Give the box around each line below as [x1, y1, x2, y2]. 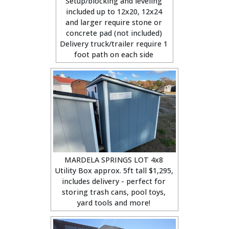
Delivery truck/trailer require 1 [60, 39, 168, 49]
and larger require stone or [65, 17, 162, 27]
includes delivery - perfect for [62, 176, 166, 186]
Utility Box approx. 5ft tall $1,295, [54, 166, 173, 175]
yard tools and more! [77, 198, 150, 208]
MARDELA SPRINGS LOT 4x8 [64, 155, 163, 165]
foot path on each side [74, 50, 153, 59]
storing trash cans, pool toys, [62, 187, 166, 197]
